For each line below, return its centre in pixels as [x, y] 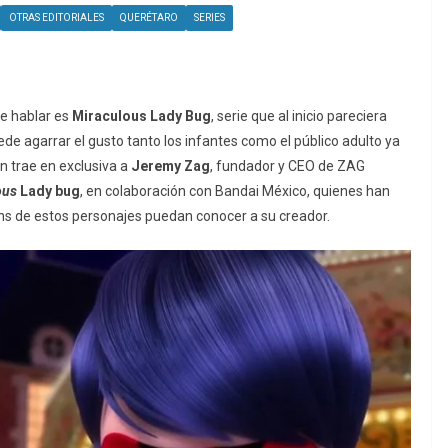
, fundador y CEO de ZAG [287, 166]
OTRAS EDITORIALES [56, 18]
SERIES [209, 18]
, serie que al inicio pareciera [298, 116]
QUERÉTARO [149, 18]
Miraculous [109, 116]
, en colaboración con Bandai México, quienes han [235, 191]
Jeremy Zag [170, 166]
